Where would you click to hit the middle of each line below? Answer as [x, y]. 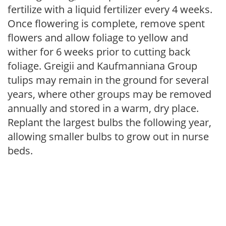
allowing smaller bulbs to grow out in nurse [108, 136]
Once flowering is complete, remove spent [106, 23]
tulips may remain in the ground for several [108, 80]
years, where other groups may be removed [109, 94]
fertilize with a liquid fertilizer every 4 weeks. [110, 9]
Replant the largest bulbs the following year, [109, 122]
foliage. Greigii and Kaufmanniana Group [102, 66]
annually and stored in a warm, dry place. [103, 108]
